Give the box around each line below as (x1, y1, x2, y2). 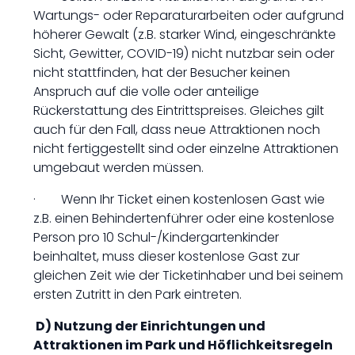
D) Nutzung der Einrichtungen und (33, 317, 265, 335)
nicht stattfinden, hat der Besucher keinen (33, 63, 290, 82)
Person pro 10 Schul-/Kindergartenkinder (33, 228, 279, 246)
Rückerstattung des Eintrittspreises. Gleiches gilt (33, 101, 324, 120)
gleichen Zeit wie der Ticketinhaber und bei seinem (33, 266, 343, 284)
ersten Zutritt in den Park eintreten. (33, 285, 242, 303)
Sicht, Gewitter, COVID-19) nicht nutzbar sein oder (33, 44, 334, 63)
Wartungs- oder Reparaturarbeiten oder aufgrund (33, 6, 344, 25)
